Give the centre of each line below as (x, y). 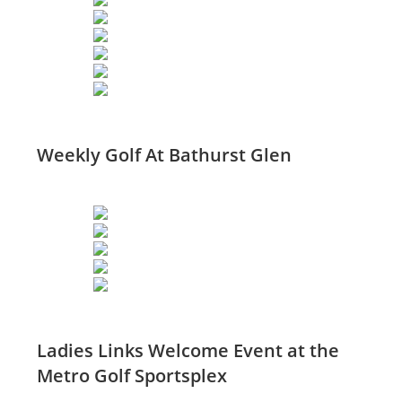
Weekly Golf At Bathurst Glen (165, 155)
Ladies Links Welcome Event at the (188, 350)
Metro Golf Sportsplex (132, 376)
